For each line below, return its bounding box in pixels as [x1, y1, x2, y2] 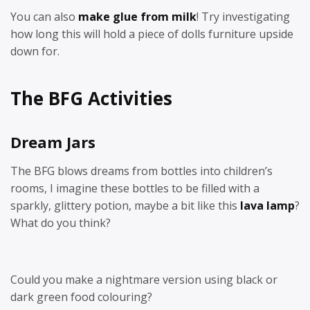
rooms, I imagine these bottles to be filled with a [10, 181, 259, 196]
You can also [10, 8, 78, 24]
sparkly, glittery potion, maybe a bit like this [10, 198, 240, 213]
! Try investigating [197, 8, 290, 24]
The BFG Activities [10, 85, 172, 111]
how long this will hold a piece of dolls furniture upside [10, 26, 293, 42]
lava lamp [240, 198, 295, 213]
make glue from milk [78, 8, 197, 24]
